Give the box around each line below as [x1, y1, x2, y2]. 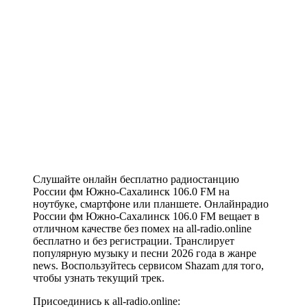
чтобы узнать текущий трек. [33, 272, 164, 284]
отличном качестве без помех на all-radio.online [33, 223, 251, 235]
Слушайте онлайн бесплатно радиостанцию [33, 173, 239, 186]
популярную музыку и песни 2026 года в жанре [33, 247, 256, 260]
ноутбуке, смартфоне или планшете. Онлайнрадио [33, 198, 269, 210]
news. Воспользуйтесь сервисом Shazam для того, [33, 260, 264, 272]
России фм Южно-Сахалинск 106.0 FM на [33, 186, 230, 198]
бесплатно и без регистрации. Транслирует [33, 235, 234, 247]
